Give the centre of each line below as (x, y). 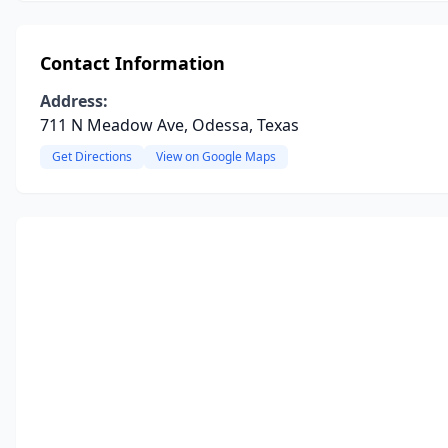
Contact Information (132, 63)
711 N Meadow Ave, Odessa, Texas (169, 125)
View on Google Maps (216, 156)
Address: (74, 101)
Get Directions (92, 156)
